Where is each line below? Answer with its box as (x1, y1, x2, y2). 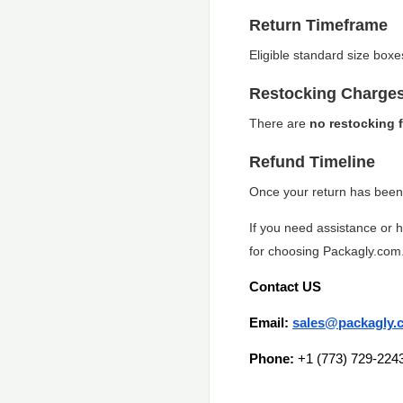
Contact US (249, 280, 321, 294)
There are (249, 116, 309, 130)
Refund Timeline (249, 153, 375, 171)
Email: (249, 316, 289, 330)
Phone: (249, 352, 294, 366)
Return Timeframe (249, 16, 388, 34)
